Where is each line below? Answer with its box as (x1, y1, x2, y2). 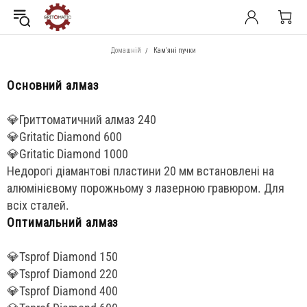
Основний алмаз (7, 78, 99, 93)
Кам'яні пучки (153, 47, 196, 54)
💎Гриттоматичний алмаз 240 (7, 112, 156, 127)
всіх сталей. (7, 198, 69, 212)
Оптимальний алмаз (7, 215, 119, 230)
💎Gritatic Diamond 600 (7, 130, 122, 144)
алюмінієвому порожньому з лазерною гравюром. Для (7, 181, 284, 195)
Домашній (111, 47, 141, 54)
